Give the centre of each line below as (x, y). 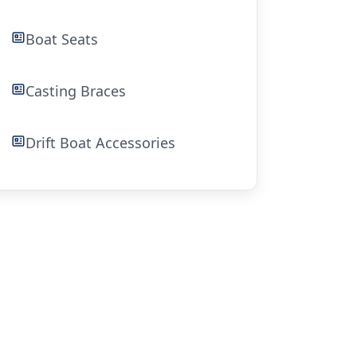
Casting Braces (76, 91)
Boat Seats (62, 39)
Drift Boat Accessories (101, 143)
